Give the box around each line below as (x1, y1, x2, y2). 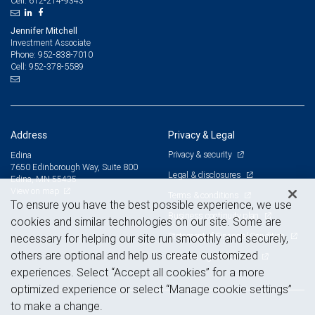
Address (11, 129, 47, 142)
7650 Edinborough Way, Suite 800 (11, 162, 138, 173)
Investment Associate (11, 37, 91, 49)
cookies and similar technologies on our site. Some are (11, 214, 281, 229)
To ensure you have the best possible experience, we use (11, 198, 292, 212)
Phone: (11, 49, 38, 60)
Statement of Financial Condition (168, 230, 287, 243)
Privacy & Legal (168, 129, 235, 142)
